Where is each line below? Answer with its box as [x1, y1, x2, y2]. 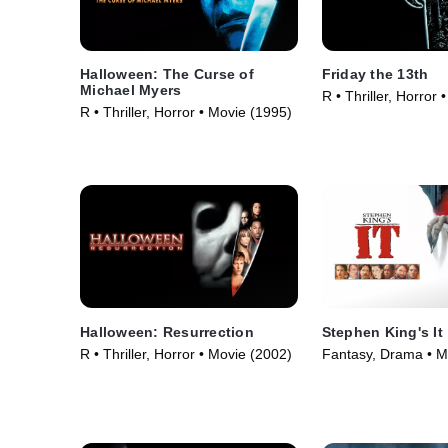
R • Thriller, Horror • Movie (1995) [80, 104, 292, 121]
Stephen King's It [321, 323, 443, 340]
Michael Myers [80, 82, 182, 99]
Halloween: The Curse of [80, 66, 254, 83]
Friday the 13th [321, 66, 429, 83]
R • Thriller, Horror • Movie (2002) [80, 345, 292, 362]
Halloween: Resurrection [80, 323, 254, 340]
